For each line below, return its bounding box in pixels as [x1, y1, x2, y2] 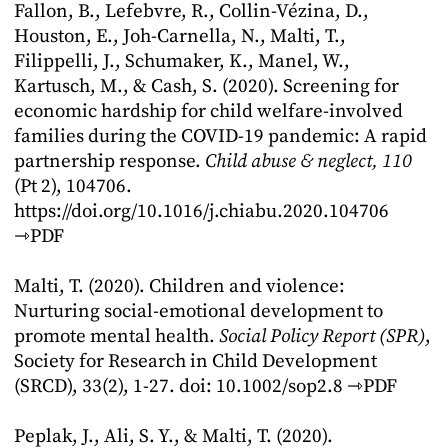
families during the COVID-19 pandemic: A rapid [14, 125, 427, 148]
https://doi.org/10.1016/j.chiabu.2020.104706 [14, 200, 389, 223]
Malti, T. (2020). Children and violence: [14, 275, 345, 298]
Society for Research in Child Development [14, 350, 377, 373]
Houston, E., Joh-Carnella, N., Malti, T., [14, 25, 346, 48]
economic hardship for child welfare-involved [14, 100, 403, 123]
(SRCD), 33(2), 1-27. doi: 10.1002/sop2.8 [14, 375, 347, 398]
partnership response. [14, 150, 205, 173]
